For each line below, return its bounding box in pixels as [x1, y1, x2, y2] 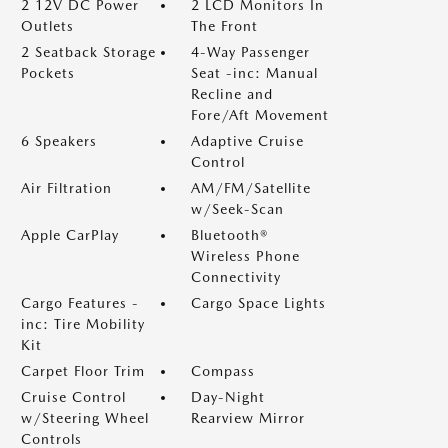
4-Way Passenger [191, 44, 310, 60]
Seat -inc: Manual [191, 65, 318, 81]
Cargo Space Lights [191, 295, 326, 311]
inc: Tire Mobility [21, 316, 145, 332]
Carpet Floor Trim [21, 363, 145, 379]
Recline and [191, 86, 273, 102]
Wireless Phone [191, 248, 300, 264]
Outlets [21, 18, 74, 34]
